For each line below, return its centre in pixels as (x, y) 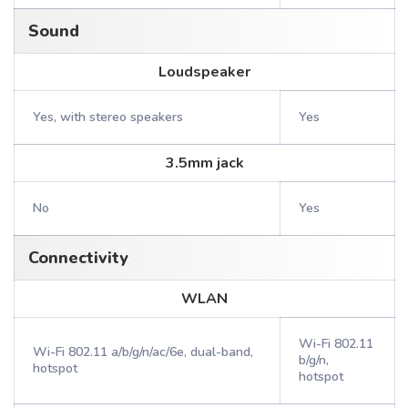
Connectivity (78, 258)
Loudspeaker (204, 72)
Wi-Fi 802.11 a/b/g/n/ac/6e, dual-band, (143, 352)
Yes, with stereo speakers (108, 117)
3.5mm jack (204, 163)
